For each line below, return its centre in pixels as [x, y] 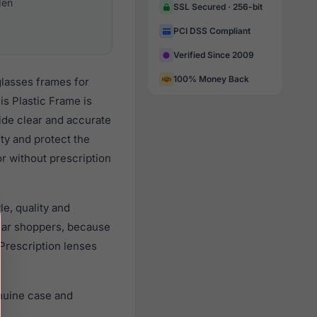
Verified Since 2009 [214, 55]
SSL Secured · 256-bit [218, 7]
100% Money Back [211, 79]
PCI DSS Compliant [212, 31]
